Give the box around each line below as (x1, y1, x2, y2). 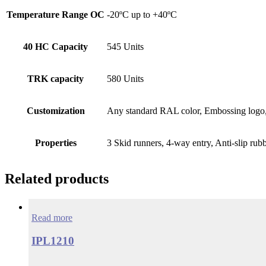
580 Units (107, 73, 144, 84)
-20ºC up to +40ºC (107, 9, 177, 20)
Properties (34, 137, 77, 148)
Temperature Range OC (7, 9, 104, 20)
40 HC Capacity (23, 41, 88, 52)
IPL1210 (31, 235, 74, 248)
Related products (5, 171, 109, 187)
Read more (31, 213, 72, 223)
